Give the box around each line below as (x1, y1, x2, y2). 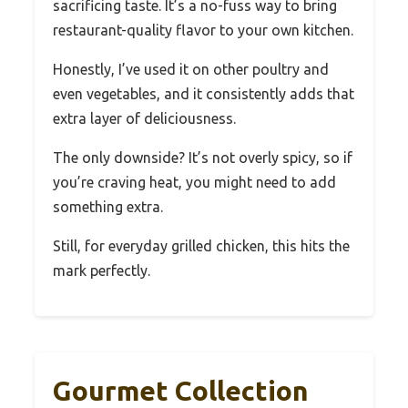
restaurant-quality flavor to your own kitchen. (53, 21, 353, 38)
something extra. (53, 198, 163, 215)
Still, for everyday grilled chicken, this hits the (53, 237, 350, 254)
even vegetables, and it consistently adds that (53, 85, 354, 102)
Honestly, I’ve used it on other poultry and (53, 60, 329, 77)
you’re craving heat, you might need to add (53, 173, 336, 190)
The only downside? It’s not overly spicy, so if (53, 148, 352, 166)
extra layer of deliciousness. (53, 109, 236, 127)
